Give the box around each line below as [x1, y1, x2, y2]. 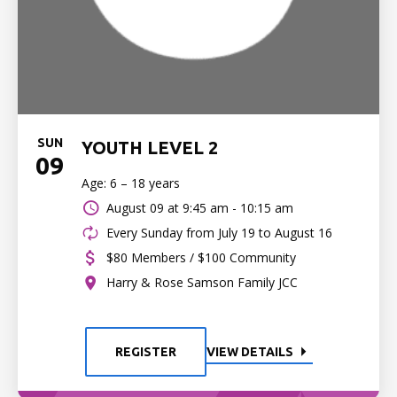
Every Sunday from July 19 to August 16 [106, 224, 332, 241]
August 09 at [106, 199, 179, 216]
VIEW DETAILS [206, 345, 293, 359]
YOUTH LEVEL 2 [82, 137, 218, 158]
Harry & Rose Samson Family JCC [106, 274, 298, 291]
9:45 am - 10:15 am [183, 199, 293, 216]
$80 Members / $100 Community [106, 249, 296, 266]
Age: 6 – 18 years [82, 175, 180, 191]
